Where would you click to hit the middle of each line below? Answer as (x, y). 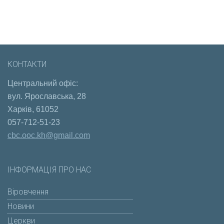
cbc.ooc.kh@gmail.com (49, 135)
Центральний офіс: (43, 83)
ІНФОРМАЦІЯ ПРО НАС (49, 169)
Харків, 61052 (33, 109)
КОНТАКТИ (27, 64)
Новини (21, 206)
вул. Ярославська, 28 (47, 96)
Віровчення (28, 191)
